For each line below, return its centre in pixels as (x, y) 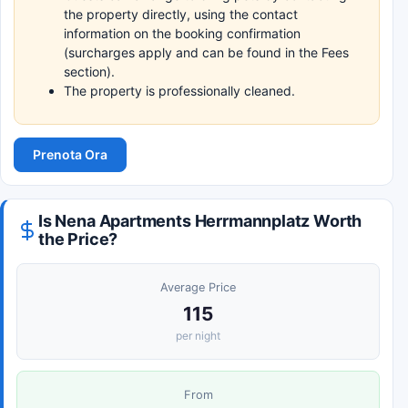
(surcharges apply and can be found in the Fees (206, 52)
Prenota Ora (70, 154)
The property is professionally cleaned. (179, 91)
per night (198, 336)
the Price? (78, 239)
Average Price (198, 287)
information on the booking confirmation (182, 33)
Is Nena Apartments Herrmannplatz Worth (200, 221)
